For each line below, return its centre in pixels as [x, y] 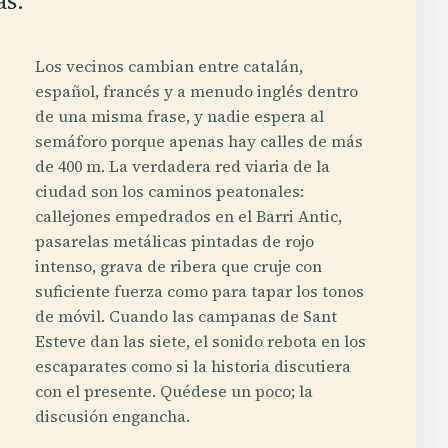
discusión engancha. [113, 416]
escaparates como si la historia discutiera [193, 366]
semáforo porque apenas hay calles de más [199, 141]
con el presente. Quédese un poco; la [174, 391]
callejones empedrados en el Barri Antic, [189, 216]
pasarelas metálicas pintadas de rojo [175, 241]
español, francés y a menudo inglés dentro [197, 91]
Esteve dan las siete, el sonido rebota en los [201, 341]
